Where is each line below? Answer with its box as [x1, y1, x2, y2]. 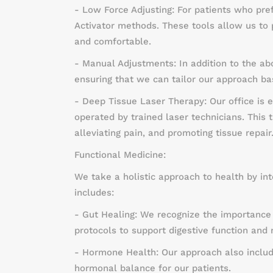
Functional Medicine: [74, 149, 166, 160]
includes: [74, 187, 114, 198]
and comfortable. [74, 36, 151, 47]
